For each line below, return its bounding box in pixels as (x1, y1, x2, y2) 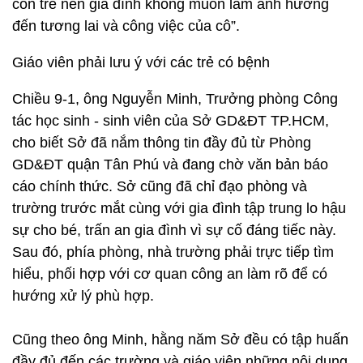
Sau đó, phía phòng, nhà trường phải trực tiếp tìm (12, 244, 334, 260)
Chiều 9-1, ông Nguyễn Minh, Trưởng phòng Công (12, 91, 338, 107)
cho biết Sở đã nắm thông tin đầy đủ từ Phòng (12, 135, 311, 151)
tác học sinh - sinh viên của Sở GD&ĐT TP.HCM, (12, 113, 329, 129)
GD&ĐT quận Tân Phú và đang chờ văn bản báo (12, 156, 328, 173)
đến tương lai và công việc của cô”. (12, 18, 240, 34)
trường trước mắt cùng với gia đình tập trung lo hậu (12, 200, 346, 216)
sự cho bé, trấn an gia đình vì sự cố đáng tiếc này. (12, 222, 336, 238)
